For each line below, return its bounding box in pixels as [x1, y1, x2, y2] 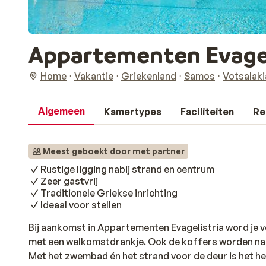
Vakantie [74, 70, 113, 82]
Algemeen [38, 105, 85, 117]
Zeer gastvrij [40, 175, 98, 187]
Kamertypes [104, 106, 161, 118]
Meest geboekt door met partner [43, 146, 185, 156]
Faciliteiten [180, 106, 234, 118]
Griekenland [121, 70, 176, 82]
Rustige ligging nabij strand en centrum [40, 163, 214, 175]
